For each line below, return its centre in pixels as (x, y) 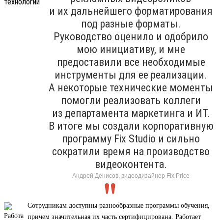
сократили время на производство (131, 151)
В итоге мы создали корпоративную (131, 126)
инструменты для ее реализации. (131, 75)
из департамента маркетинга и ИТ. (131, 113)
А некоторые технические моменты (131, 87)
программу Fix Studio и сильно (131, 138)
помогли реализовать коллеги (131, 100)
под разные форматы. (131, 24)
